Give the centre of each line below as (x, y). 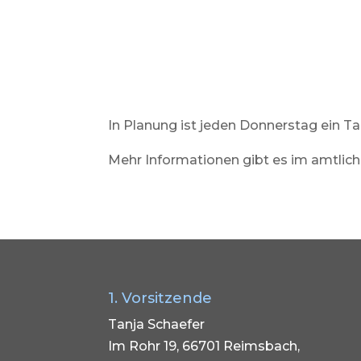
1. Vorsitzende (160, 298)
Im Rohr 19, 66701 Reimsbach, (204, 346)
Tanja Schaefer (157, 324)
